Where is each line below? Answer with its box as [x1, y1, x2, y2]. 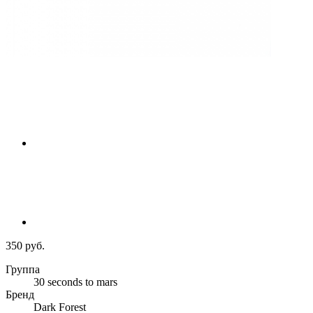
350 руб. [6, 240, 45, 252]
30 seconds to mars [34, 276, 117, 289]
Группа [6, 263, 40, 276]
